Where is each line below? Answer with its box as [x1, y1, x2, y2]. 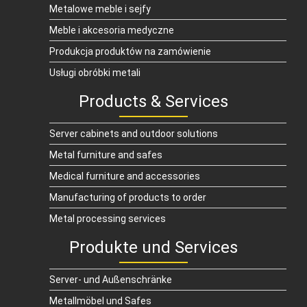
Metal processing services [49, 213, 166, 225]
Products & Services [79, 92, 228, 112]
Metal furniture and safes [49, 149, 162, 161]
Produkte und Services [69, 238, 238, 258]
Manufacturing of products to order [49, 192, 206, 204]
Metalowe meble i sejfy [49, 3, 151, 15]
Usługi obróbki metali [49, 67, 140, 79]
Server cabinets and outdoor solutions [49, 128, 218, 140]
